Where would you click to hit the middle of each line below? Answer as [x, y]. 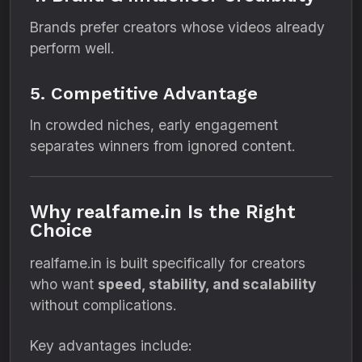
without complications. [103, 305]
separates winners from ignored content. [162, 146]
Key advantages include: [111, 345]
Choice [61, 230]
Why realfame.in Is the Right [163, 212]
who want [64, 284]
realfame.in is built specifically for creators [168, 263]
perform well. [72, 48]
